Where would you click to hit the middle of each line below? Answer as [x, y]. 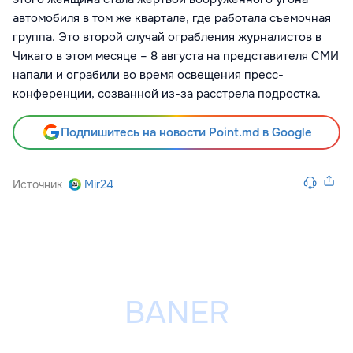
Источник [37, 185]
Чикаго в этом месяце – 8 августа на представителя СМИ [176, 56]
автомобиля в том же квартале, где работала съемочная [172, 19]
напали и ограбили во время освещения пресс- [148, 75]
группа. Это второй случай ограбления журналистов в [167, 37]
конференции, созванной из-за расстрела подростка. [167, 94]
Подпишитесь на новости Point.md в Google [186, 133]
